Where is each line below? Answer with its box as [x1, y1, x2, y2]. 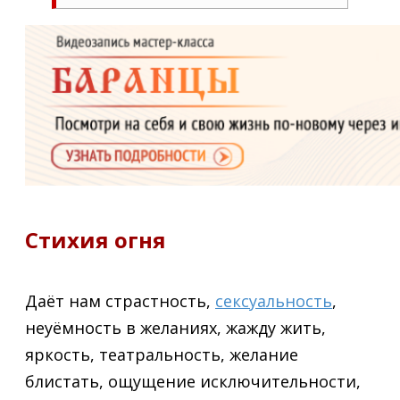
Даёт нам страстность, [25, 290, 215, 312]
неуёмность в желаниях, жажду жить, [25, 317, 326, 339]
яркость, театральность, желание [25, 344, 298, 366]
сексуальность [215, 290, 332, 312]
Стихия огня [25, 225, 166, 255]
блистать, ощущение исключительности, [25, 371, 361, 393]
